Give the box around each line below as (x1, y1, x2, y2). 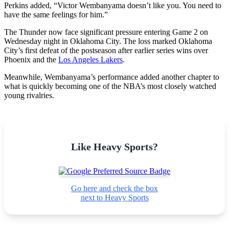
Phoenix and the (4, 55, 58, 64)
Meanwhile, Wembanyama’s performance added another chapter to (4, 72, 219, 81)
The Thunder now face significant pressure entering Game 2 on (4, 27, 208, 36)
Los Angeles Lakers (58, 55, 123, 64)
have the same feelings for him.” (4, 10, 108, 19)
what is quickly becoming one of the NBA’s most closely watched (4, 81, 216, 90)
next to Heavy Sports (80, 193, 149, 202)
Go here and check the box (71, 184, 158, 193)
